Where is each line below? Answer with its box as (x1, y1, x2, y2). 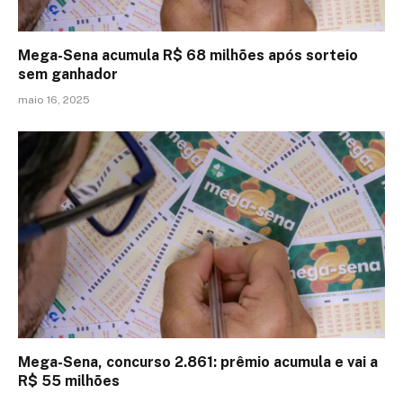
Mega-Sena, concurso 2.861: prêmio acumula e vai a (18, 353, 378, 371)
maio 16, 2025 (18, 94, 90, 107)
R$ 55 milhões (18, 372, 120, 390)
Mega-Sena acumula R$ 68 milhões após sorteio (18, 47, 358, 65)
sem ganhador (18, 66, 118, 84)
